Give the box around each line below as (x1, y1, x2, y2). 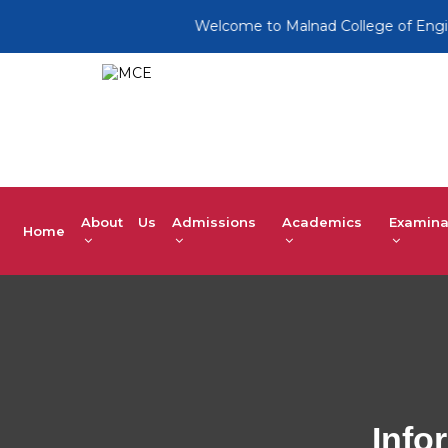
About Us (81, 214, 156, 230)
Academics (282, 214, 363, 230)
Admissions (171, 214, 256, 230)
